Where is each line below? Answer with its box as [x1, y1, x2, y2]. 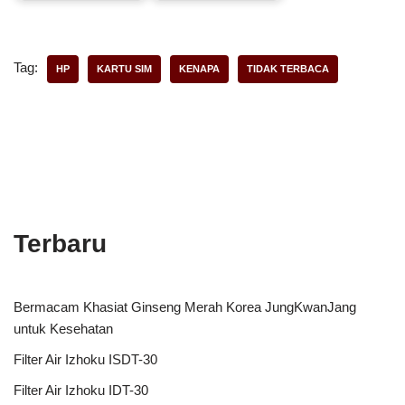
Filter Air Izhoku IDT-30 [14, 381, 148, 398]
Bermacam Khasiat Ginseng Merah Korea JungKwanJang [14, 298, 356, 315]
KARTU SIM [97, 62, 152, 74]
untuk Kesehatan [14, 320, 113, 336]
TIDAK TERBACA [247, 62, 329, 74]
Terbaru [14, 229, 107, 258]
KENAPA [179, 62, 220, 74]
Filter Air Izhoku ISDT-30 [14, 351, 157, 367]
